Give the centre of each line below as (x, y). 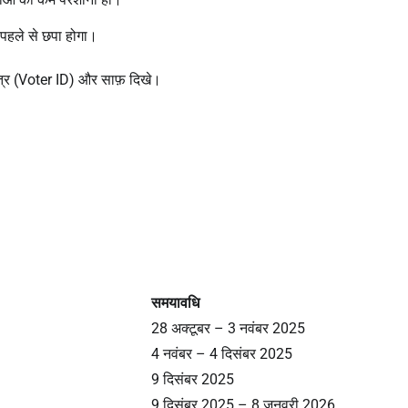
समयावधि (175, 302)
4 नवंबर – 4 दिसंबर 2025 (222, 353)
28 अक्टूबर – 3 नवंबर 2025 (228, 328)
